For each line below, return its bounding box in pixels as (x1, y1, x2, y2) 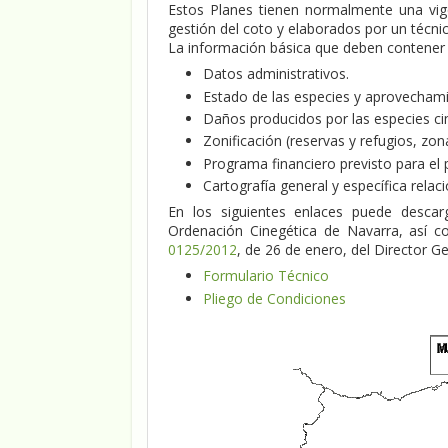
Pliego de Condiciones (202, 288, 346, 308)
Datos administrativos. (202, 64, 349, 84)
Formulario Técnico (202, 266, 329, 286)
